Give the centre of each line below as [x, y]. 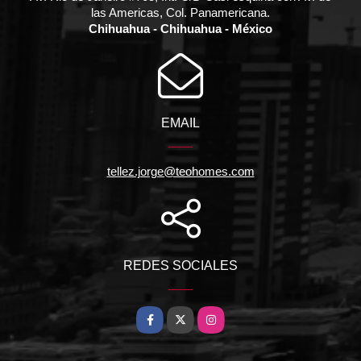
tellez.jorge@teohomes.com [180, 172]
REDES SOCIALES [180, 266]
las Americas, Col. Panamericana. [180, 13]
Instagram [226, 317]
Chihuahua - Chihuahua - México [180, 29]
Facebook [165, 317]
